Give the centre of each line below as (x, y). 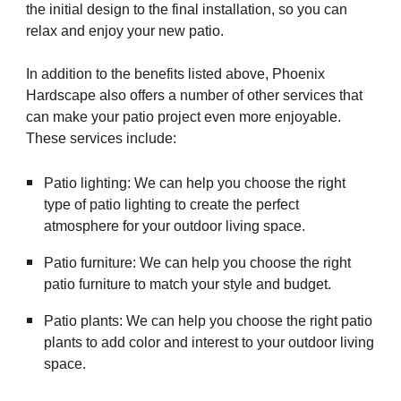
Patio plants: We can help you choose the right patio (209, 320)
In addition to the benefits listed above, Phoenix (176, 74)
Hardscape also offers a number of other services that (195, 96)
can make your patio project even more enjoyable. (184, 117)
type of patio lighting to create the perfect (172, 205)
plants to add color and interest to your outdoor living (209, 342)
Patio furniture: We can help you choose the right (198, 262)
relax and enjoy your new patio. (125, 31)
